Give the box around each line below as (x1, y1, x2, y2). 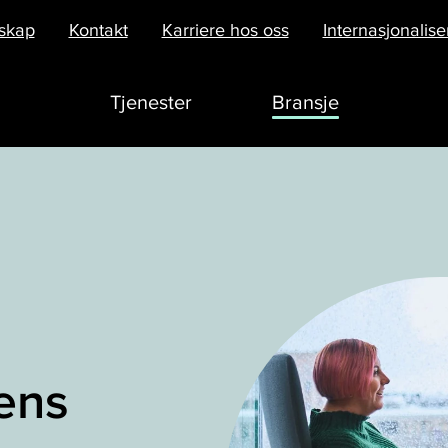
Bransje (271, 91, 339, 116)
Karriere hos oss (161, 19, 289, 41)
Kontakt (68, 19, 128, 41)
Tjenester (109, 91, 192, 116)
